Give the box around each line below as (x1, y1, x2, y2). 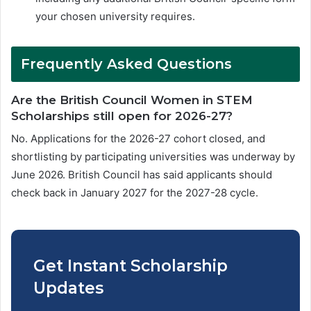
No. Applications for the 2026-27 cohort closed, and (11, 132, 265, 146)
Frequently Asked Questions (21, 55, 232, 72)
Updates (33, 278, 103, 299)
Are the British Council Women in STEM (11, 92, 253, 107)
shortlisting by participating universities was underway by (11, 150, 295, 164)
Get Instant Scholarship (33, 256, 228, 276)
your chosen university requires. (35, 9, 195, 23)
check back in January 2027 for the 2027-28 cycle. (11, 186, 258, 200)
